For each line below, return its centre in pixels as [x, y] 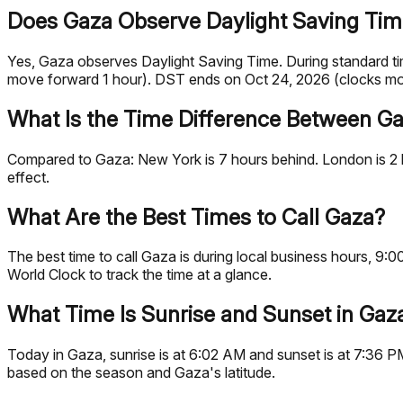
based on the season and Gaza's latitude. [141, 373]
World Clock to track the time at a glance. [139, 275]
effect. [28, 177]
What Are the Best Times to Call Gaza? [196, 217]
